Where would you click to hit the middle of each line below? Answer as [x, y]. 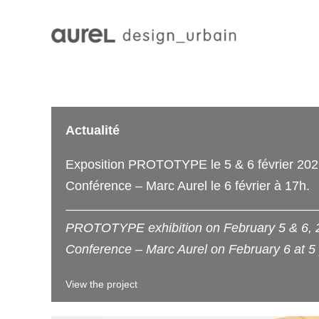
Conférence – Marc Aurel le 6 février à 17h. [188, 186]
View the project [101, 284]
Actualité [93, 130]
